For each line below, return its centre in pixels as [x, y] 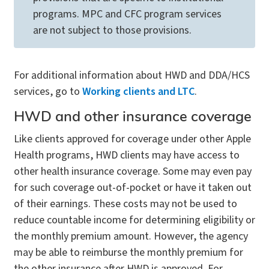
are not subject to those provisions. [112, 31]
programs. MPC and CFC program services [127, 14]
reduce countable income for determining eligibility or [134, 220]
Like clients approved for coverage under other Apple [132, 139]
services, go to [48, 92]
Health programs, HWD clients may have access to [127, 156]
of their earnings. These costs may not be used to [125, 204]
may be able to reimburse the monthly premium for [128, 253]
